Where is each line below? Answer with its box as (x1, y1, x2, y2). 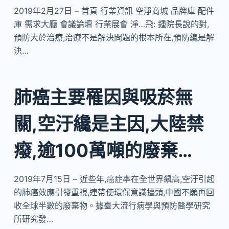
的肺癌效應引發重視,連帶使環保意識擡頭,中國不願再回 (13, 187, 214, 197)
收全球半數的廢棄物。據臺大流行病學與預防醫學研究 (13, 200, 210, 211)
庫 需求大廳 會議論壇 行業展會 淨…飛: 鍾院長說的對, (13, 18, 209, 29)
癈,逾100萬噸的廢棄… (13, 140, 192, 161)
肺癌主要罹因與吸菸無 (13, 86, 193, 108)
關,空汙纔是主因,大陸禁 (13, 113, 204, 134)
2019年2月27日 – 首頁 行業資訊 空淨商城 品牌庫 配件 (13, 5, 214, 16)
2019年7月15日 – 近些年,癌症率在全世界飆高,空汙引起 (13, 174, 215, 184)
